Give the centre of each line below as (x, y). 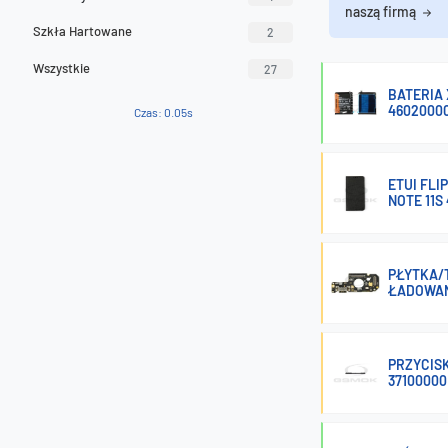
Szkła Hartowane (82, 31)
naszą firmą (382, 11)
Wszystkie (61, 67)
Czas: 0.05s (163, 112)
